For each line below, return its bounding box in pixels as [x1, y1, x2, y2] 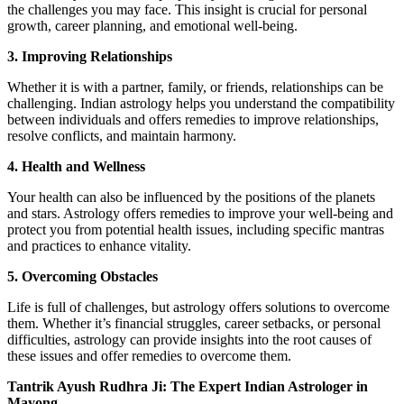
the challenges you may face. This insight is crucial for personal [7, 2, 367, 18]
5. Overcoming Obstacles [7, 269, 158, 285]
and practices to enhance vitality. [7, 238, 191, 254]
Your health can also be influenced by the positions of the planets [7, 189, 375, 206]
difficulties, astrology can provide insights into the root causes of [7, 332, 372, 348]
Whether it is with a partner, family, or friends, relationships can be [7, 79, 383, 96]
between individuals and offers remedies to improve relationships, [7, 112, 379, 128]
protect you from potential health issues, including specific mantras [7, 222, 384, 238]
